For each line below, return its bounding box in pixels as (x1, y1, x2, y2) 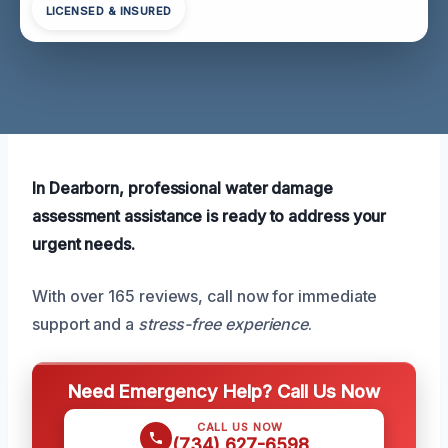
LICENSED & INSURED (45, 4, 172, 19)
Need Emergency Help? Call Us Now (68, 379, 380, 402)
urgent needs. (32, 233, 135, 254)
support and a (32, 313, 138, 334)
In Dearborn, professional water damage (32, 177, 333, 198)
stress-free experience (137, 313, 309, 334)
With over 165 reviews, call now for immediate (32, 285, 378, 306)
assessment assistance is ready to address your (32, 205, 387, 226)
